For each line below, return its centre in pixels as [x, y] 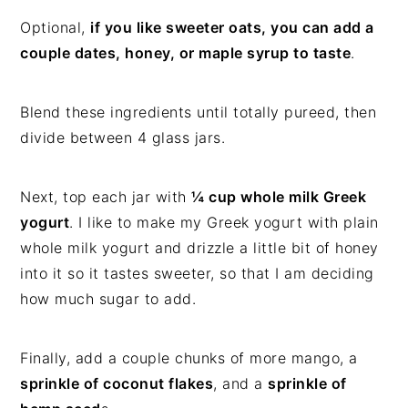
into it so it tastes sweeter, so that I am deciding [197, 274]
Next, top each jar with [106, 197]
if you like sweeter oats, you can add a [232, 28]
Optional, [56, 28]
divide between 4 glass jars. [123, 138]
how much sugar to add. [108, 299]
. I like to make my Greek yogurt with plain [224, 223]
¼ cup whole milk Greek [279, 197]
